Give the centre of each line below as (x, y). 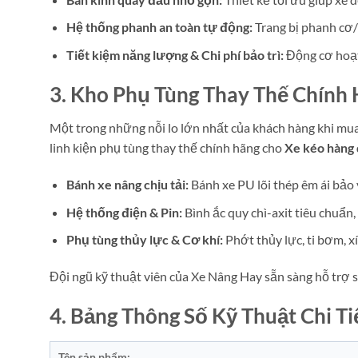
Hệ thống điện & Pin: (124, 212)
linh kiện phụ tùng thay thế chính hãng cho (167, 148)
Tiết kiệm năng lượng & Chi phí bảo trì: (175, 54)
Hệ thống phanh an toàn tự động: (159, 27)
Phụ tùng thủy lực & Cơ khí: (144, 240)
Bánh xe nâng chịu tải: (127, 185)
